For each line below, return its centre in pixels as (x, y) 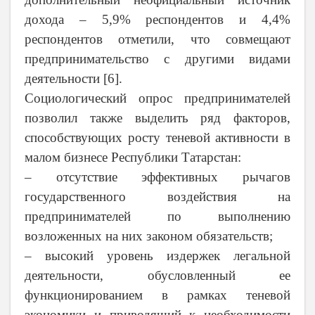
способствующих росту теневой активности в (157, 138)
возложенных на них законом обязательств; (149, 236)
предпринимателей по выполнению (157, 217)
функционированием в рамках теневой (157, 295)
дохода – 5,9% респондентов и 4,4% (157, 20)
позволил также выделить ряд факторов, (157, 118)
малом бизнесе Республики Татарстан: (133, 157)
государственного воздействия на (157, 197)
